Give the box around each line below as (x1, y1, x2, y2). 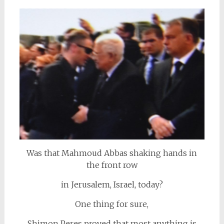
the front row (86, 159, 137, 170)
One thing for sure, (75, 198, 149, 209)
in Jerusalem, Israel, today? (60, 179, 163, 189)
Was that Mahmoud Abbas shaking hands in (26, 147, 197, 158)
